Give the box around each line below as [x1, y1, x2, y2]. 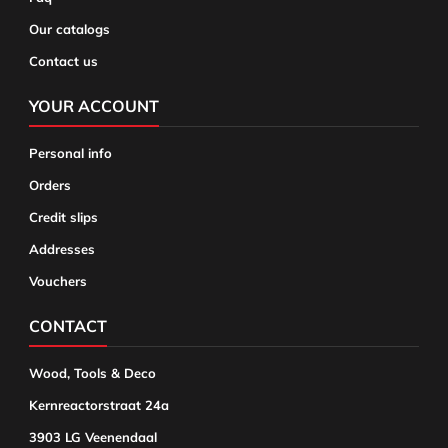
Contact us [29, 53, 98, 69]
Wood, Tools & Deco [29, 365, 156, 381]
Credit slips [29, 209, 98, 225]
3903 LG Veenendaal [29, 429, 157, 445]
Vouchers [29, 273, 87, 289]
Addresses [29, 241, 95, 257]
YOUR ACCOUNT [29, 96, 159, 116]
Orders [29, 177, 71, 193]
